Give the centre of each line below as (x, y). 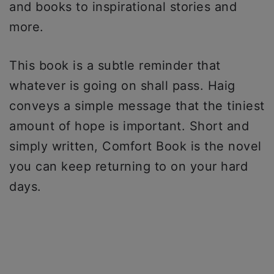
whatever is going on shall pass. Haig (122, 85)
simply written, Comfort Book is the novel (135, 146)
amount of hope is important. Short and (129, 126)
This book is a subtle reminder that (115, 65)
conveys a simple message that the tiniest (137, 106)
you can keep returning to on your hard (128, 166)
